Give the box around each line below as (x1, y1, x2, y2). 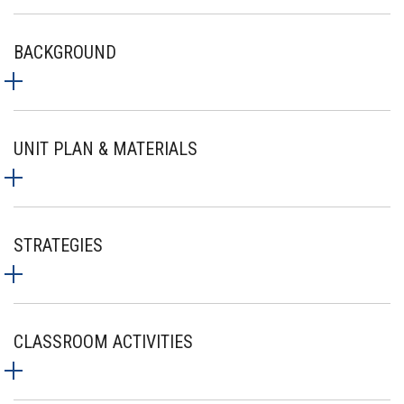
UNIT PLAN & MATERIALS (14, 138, 197, 160)
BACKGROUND (14, 41, 116, 63)
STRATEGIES (14, 234, 103, 256)
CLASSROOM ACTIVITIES (14, 331, 193, 353)
